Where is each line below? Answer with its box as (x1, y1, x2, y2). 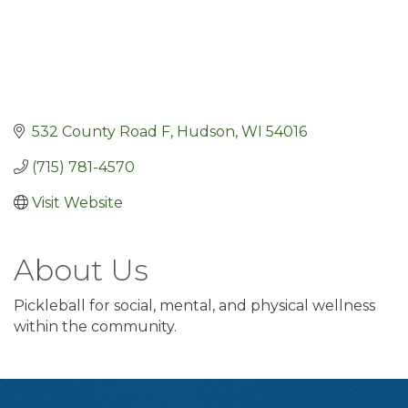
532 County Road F (32, 122, 170, 140)
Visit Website (32, 193, 123, 211)
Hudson (177, 122, 235, 140)
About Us (14, 251, 148, 288)
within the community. (14, 317, 177, 335)
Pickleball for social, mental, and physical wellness (14, 296, 375, 314)
